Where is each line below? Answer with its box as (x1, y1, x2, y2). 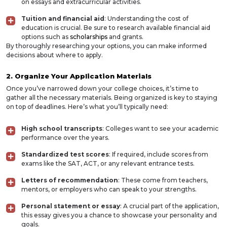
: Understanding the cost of (104, 15, 188, 22)
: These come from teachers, (118, 176, 208, 184)
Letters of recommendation (21, 176, 118, 184)
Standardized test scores (21, 150, 109, 158)
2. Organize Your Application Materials (6, 72, 152, 80)
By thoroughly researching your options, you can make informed (6, 42, 207, 50)
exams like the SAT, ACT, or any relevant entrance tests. (21, 160, 195, 167)
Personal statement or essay (21, 202, 120, 210)
